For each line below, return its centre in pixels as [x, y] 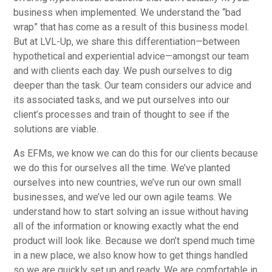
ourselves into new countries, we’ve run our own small [127, 182]
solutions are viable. [57, 129]
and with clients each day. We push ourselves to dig [123, 70]
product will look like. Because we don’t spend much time [134, 240]
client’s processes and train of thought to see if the [122, 114]
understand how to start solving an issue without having [131, 211]
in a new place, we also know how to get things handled [131, 255]
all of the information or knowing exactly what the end [126, 226]
